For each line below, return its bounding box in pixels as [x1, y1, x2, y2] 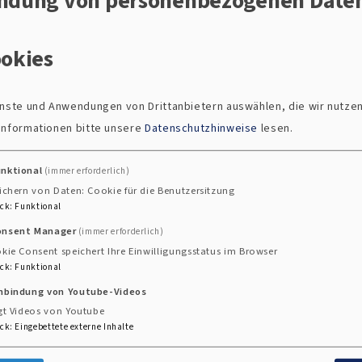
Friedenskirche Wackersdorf [67, 211, 248, 231]
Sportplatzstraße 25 [67, 233, 199, 253]
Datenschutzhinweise [144, 120, 259, 137]
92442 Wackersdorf [67, 255, 192, 275]
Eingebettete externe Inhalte [15, 320, 134, 333]
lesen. [258, 120, 293, 137]
